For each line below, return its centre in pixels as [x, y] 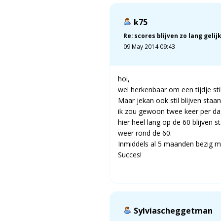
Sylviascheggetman [173, 210]
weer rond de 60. [145, 133]
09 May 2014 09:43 [149, 46]
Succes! [130, 154]
